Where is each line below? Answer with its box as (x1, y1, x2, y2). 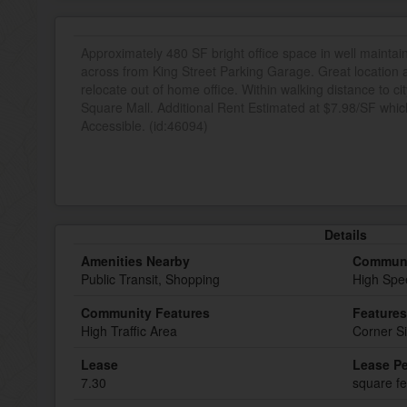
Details (323, 225, 367, 243)
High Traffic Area (81, 322, 177, 340)
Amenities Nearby (81, 252, 190, 270)
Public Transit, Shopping (81, 270, 220, 288)
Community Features (81, 303, 210, 322)
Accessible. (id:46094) (81, 116, 208, 134)
